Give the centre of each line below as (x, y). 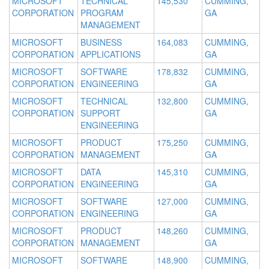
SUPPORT (101, 113)
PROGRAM (102, 13)
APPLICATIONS (110, 54)
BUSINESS (101, 42)
